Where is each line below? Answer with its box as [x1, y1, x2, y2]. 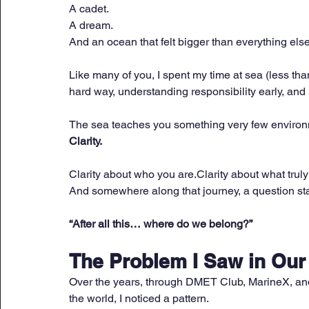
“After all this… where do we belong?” [69, 217, 252, 231]
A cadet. [69, 2, 111, 16]
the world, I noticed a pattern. [69, 292, 209, 306]
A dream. [69, 19, 115, 32]
